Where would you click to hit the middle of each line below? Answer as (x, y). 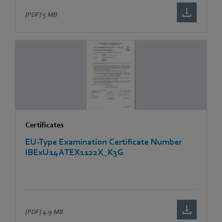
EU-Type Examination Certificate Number (104, 142)
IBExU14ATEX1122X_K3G (74, 152)
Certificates (45, 125)
